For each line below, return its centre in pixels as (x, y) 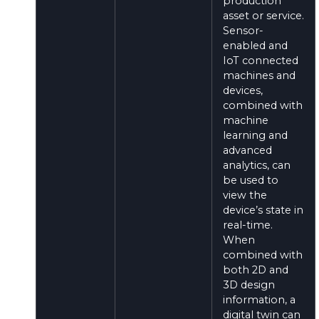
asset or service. (263, 15)
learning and (255, 135)
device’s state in (263, 210)
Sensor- (243, 30)
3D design (249, 284)
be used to (251, 180)
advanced (247, 150)
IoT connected (261, 60)
